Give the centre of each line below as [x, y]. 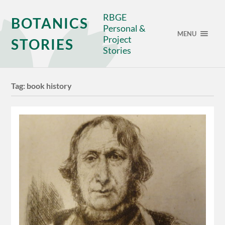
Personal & [125, 28]
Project [118, 39]
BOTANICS [50, 23]
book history [49, 86]
